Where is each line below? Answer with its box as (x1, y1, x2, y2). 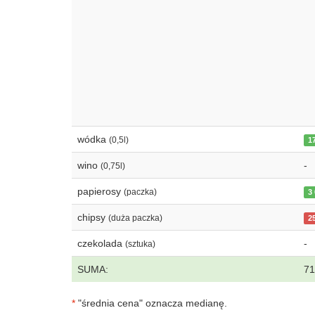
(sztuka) (125, 239, 155, 249)
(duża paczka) (108, 213, 162, 223)
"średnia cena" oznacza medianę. (75, 297, 227, 309)
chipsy (77, 212, 108, 223)
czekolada (77, 238, 125, 249)
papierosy (77, 186, 124, 197)
